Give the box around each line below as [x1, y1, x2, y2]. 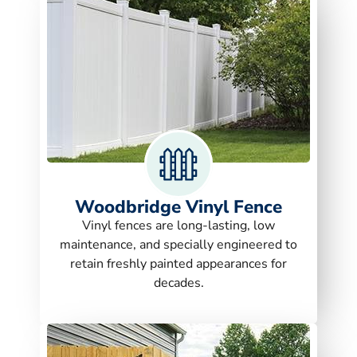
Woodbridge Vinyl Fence [75, 194, 282, 219]
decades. [153, 273, 204, 292]
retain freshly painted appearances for [70, 254, 287, 273]
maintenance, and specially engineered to [60, 235, 297, 253]
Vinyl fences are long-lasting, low [82, 216, 275, 234]
